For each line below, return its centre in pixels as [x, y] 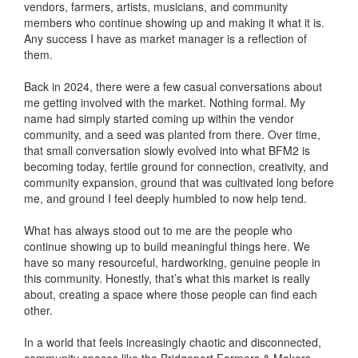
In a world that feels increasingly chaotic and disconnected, [173, 342]
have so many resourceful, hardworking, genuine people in [172, 262]
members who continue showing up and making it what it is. [174, 22]
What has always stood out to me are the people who [158, 230]
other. [38, 310]
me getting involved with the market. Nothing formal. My [165, 102]
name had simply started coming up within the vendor [159, 118]
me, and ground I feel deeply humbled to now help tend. [165, 198]
